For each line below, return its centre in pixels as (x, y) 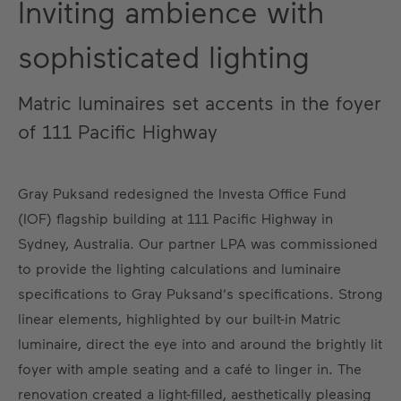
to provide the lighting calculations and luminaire (179, 268)
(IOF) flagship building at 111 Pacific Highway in (175, 218)
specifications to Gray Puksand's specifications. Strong (200, 293)
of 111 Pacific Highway (118, 131)
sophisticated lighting (164, 56)
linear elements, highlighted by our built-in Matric (179, 318)
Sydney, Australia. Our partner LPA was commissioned (198, 243)
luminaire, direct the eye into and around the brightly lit (200, 343)
